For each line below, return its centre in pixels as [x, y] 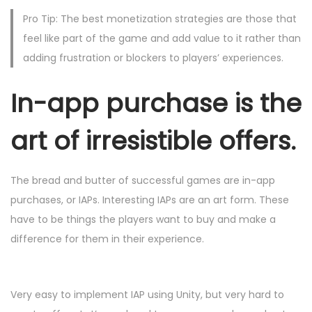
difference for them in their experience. [107, 239]
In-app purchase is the [156, 103]
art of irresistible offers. [153, 141]
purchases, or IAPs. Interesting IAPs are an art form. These [150, 200]
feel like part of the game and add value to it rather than [162, 39]
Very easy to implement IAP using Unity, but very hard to [147, 294]
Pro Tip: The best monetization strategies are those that [159, 19]
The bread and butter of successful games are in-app [143, 180]
